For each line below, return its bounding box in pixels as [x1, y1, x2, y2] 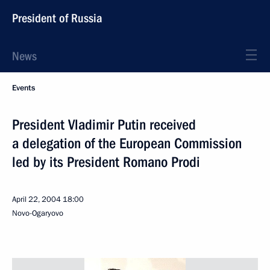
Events [12, 83, 35, 93]
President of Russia [12, 11, 102, 25]
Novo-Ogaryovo [12, 208, 63, 219]
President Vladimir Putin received [12, 116, 196, 133]
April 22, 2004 [12, 194, 61, 205]
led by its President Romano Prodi [12, 154, 200, 171]
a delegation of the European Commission [12, 135, 242, 152]
